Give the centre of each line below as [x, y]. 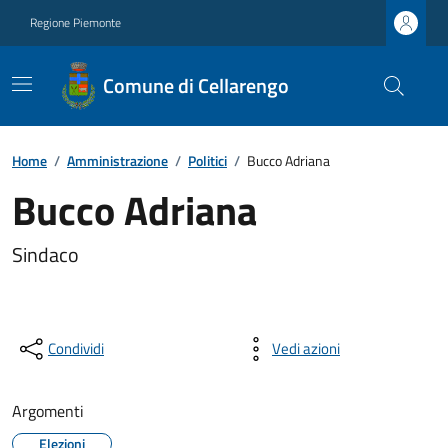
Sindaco [45, 254]
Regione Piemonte [75, 22]
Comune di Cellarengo [195, 85]
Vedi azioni [306, 348]
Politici [207, 160]
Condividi [76, 348]
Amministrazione [117, 160]
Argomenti [48, 411]
